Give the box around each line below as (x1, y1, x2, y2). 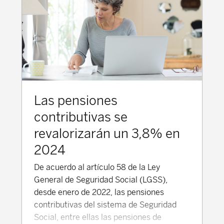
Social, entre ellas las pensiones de (34, 212, 161, 222)
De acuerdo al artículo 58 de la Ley (34, 162, 160, 172)
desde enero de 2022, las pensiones (34, 187, 164, 197)
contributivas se (34, 109, 127, 125)
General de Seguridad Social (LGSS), (34, 175, 167, 185)
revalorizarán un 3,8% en (34, 126, 180, 141)
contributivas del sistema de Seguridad (34, 200, 176, 210)
